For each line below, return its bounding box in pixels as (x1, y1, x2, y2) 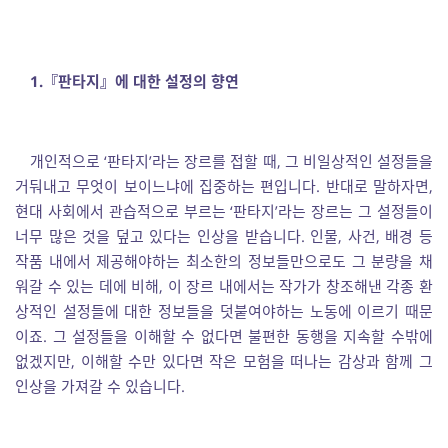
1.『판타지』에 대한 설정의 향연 (30, 71, 239, 91)
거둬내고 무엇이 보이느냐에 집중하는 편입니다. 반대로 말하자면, (15, 176, 433, 196)
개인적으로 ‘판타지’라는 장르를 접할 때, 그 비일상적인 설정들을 (30, 151, 433, 171)
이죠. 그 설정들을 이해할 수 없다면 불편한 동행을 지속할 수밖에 (15, 326, 433, 346)
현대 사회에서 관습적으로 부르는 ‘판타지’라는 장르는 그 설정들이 (15, 201, 433, 221)
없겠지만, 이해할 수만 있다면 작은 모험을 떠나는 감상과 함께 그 (15, 351, 433, 371)
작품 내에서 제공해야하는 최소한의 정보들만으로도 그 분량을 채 (15, 251, 433, 271)
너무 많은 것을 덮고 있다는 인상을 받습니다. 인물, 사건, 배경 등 (15, 226, 433, 246)
